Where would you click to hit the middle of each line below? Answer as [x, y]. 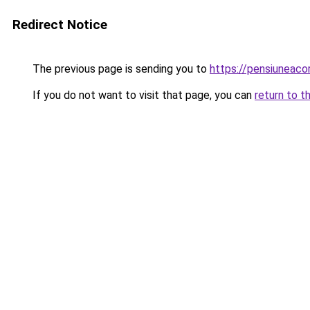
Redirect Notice [60, 25]
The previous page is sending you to [120, 69]
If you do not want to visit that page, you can [142, 95]
